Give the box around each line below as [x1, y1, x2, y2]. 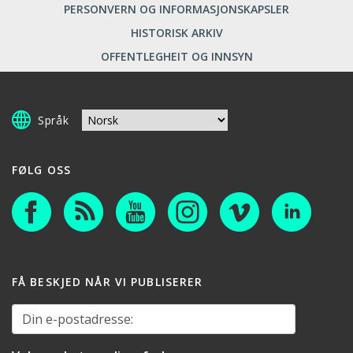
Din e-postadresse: [12, 304, 108, 320]
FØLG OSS [12, 162, 71, 177]
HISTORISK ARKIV [130, 24, 223, 40]
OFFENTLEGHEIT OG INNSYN [100, 48, 253, 64]
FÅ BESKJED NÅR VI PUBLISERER [12, 273, 203, 289]
